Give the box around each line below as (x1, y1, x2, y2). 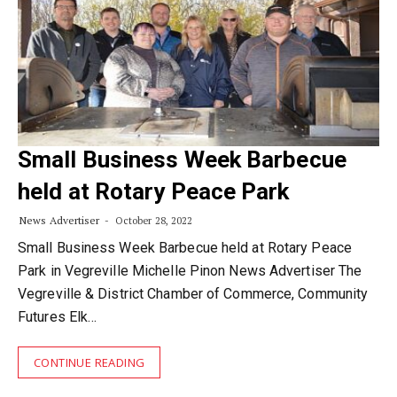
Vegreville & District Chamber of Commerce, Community (18, 285, 369, 302)
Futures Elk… (18, 308, 97, 325)
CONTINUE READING (34, 354, 145, 370)
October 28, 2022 (112, 214, 193, 227)
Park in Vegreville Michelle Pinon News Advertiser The (18, 262, 362, 279)
